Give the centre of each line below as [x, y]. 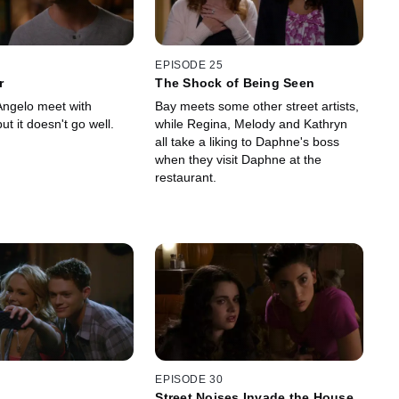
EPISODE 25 [189, 65]
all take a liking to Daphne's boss [248, 141]
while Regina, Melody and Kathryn [252, 123]
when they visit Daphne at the [239, 159]
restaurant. [186, 177]
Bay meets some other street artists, [257, 106]
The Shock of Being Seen [235, 82]
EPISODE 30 [189, 380]
